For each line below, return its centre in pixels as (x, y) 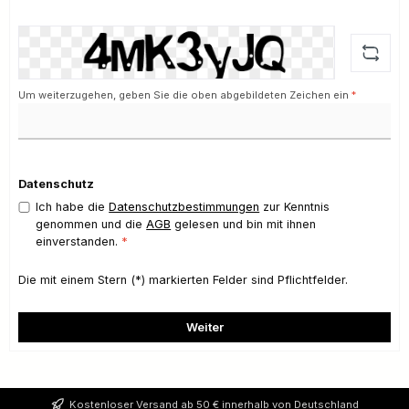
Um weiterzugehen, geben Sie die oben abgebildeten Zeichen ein (185, 94)
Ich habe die (73, 207)
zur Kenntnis (295, 207)
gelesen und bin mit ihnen (244, 225)
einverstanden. (79, 242)
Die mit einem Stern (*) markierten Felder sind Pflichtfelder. (183, 280)
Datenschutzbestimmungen (184, 207)
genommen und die (91, 225)
